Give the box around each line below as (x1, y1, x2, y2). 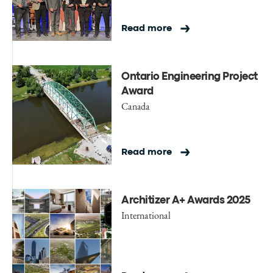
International (121, 208, 171, 222)
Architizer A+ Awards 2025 (121, 196, 250, 205)
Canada (121, 99, 150, 113)
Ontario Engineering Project (121, 72, 258, 82)
